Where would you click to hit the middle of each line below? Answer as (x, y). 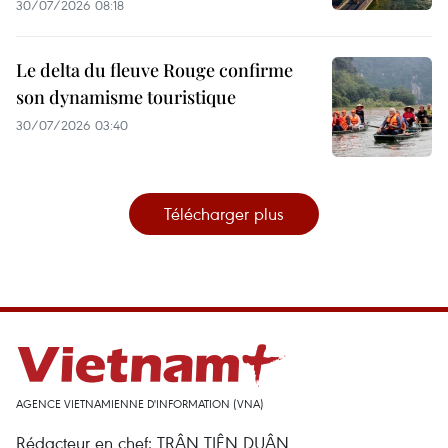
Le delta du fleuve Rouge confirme (154, 69)
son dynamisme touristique (126, 96)
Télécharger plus (224, 213)
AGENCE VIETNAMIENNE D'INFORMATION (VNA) (140, 403)
